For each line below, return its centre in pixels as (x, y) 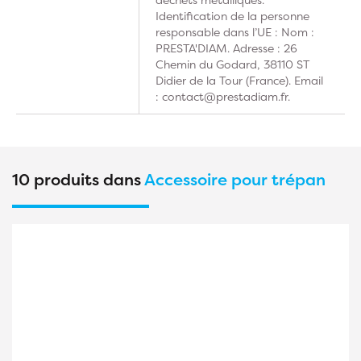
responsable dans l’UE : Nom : (235, 32)
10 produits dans (78, 179)
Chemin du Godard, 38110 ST (232, 64)
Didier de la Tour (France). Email (239, 80)
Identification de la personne (232, 16)
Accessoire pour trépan (235, 179)
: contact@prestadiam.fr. (223, 96)
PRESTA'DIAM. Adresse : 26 (226, 48)
